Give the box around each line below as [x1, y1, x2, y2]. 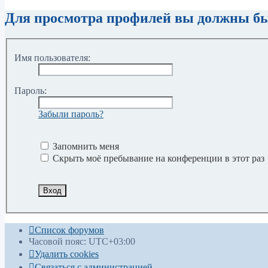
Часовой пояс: [29, 236, 89, 246]
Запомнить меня [50, 141, 119, 151]
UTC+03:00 [89, 236, 135, 246]
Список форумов [35, 224, 104, 235]
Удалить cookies [35, 248, 99, 259]
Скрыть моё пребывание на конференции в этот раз [50, 153, 264, 163]
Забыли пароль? [38, 108, 103, 119]
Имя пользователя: [14, 52, 90, 63]
